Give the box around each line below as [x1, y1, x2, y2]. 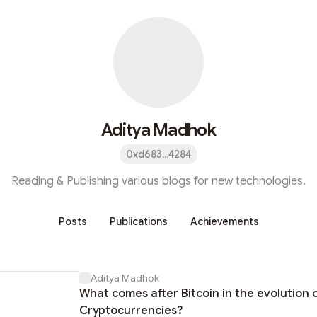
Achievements [190, 215, 259, 228]
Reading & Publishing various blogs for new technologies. [11, 174, 306, 188]
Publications [109, 215, 168, 228]
